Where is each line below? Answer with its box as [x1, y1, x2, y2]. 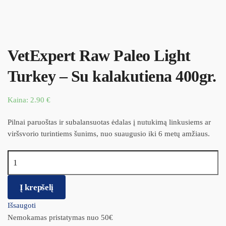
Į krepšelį [20, 182, 54, 192]
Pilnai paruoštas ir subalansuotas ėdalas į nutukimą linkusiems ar [8, 118, 211, 127]
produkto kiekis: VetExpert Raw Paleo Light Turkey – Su [8, 152, 186, 161]
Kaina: [8, 96, 30, 104]
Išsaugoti [8, 201, 36, 210]
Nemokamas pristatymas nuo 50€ [8, 213, 113, 222]
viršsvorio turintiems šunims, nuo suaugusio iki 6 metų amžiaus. [8, 130, 210, 138]
